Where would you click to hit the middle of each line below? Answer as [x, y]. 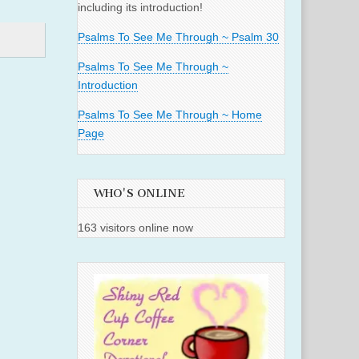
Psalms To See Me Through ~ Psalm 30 [178, 37]
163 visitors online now [135, 228]
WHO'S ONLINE [139, 194]
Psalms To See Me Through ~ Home [170, 115]
